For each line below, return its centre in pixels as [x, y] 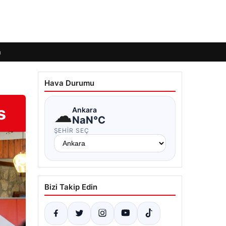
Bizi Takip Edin [71, 187]
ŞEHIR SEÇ [72, 130]
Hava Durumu [69, 83]
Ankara [84, 109]
